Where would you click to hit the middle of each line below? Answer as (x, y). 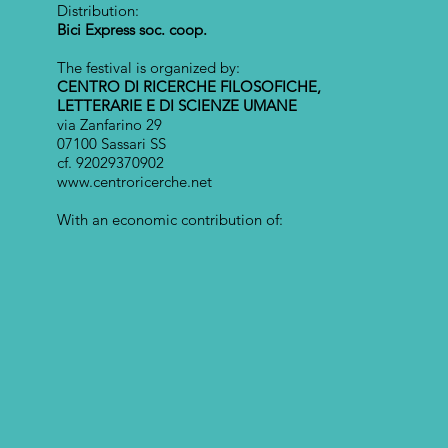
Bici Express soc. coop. (132, 30)
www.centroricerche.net (135, 182)
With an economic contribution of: (170, 220)
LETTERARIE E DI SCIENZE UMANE (177, 106)
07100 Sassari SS (112, 144)
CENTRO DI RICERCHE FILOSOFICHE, (191, 87)
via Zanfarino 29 (110, 125)
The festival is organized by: (149, 68)
